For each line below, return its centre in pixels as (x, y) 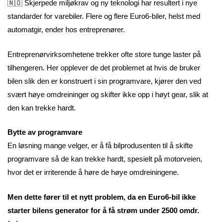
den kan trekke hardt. (42, 108)
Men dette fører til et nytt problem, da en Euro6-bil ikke (102, 197)
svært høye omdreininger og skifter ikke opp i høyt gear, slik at (108, 94)
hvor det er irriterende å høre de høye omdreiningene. (93, 172)
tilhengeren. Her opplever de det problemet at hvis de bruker (104, 67)
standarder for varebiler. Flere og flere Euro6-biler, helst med (104, 16)
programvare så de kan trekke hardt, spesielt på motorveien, (105, 159)
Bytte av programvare (45, 132)
